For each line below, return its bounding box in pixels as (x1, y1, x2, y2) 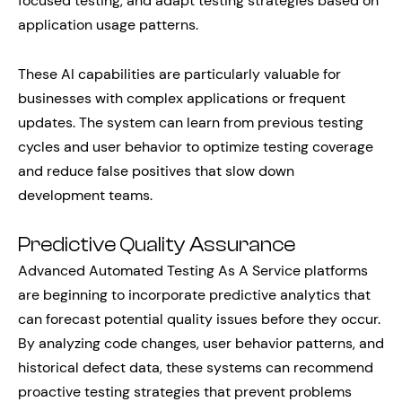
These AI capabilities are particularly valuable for (18, 65, 341, 84)
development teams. (18, 186, 153, 205)
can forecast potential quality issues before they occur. (18, 310, 380, 329)
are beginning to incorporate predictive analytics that (18, 285, 371, 305)
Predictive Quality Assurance (18, 233, 295, 258)
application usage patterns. (18, 15, 198, 35)
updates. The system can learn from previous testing (18, 113, 363, 133)
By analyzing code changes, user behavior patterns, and (18, 334, 384, 354)
